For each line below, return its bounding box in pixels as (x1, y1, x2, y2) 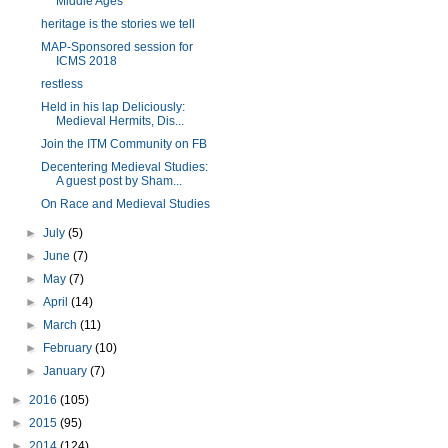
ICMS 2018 (55, 54, 117, 68)
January (43, 364, 91, 378)
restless (40, 77, 83, 91)
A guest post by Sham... (55, 174, 182, 188)
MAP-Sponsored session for (40, 40, 193, 54)
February (43, 341, 96, 355)
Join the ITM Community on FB (40, 137, 207, 151)
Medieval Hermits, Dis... (55, 114, 184, 128)
